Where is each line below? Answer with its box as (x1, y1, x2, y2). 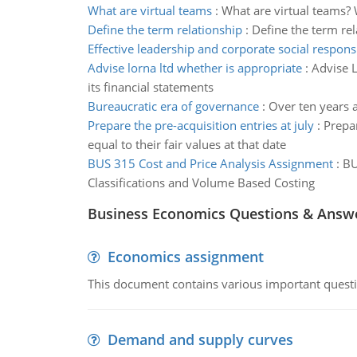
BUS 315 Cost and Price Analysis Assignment (87, 155, 333, 171)
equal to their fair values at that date (87, 136, 286, 152)
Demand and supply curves (107, 330, 293, 349)
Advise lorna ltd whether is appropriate (87, 60, 302, 76)
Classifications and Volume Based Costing (87, 175, 315, 190)
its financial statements (87, 79, 214, 95)
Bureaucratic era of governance (87, 98, 259, 114)
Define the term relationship (87, 22, 242, 37)
